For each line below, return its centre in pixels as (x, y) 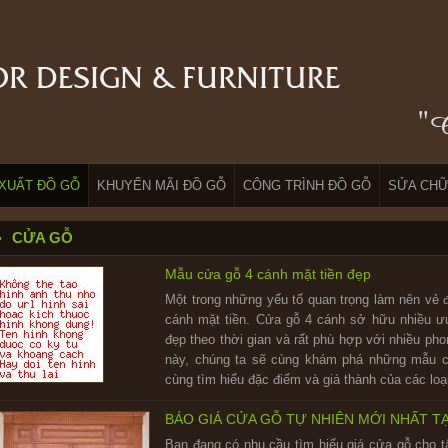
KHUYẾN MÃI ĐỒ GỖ (161, 185)
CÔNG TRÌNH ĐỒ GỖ (307, 185)
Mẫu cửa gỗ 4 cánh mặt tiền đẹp (268, 274)
